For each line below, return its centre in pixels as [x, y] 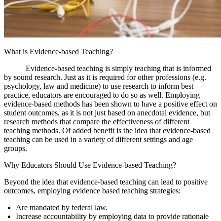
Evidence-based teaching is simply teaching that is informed [108, 68]
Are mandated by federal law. [62, 207]
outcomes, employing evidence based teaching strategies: [92, 190]
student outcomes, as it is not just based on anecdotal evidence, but [107, 112]
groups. [16, 148]
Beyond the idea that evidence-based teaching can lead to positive [106, 182]
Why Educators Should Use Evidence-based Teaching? [90, 165]
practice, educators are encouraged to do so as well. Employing [102, 95]
